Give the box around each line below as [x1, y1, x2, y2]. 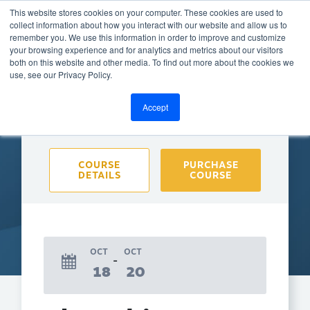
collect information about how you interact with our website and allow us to [10, 19, 287, 30]
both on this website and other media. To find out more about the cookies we [10, 56, 294, 68]
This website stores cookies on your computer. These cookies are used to [10, 6, 283, 18]
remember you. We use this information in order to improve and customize [10, 31, 286, 43]
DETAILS [77, 168, 121, 183]
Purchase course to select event [66, 118, 244, 138]
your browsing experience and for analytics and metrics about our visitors [10, 44, 283, 55]
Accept [142, 101, 168, 113]
